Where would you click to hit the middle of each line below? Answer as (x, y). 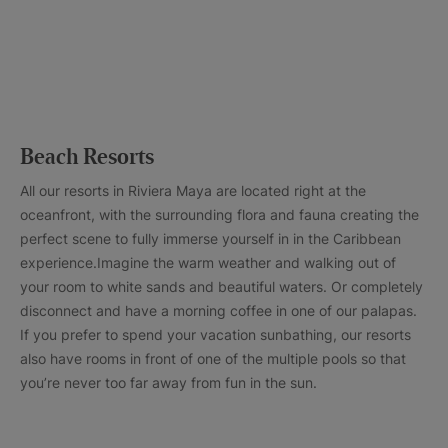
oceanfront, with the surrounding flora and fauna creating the (219, 215)
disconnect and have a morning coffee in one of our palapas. (218, 311)
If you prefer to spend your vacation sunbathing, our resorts (215, 335)
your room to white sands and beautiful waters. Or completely (221, 287)
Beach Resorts (87, 158)
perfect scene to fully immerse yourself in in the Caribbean (210, 239)
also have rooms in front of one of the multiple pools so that (213, 359)
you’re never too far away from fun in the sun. (168, 383)
